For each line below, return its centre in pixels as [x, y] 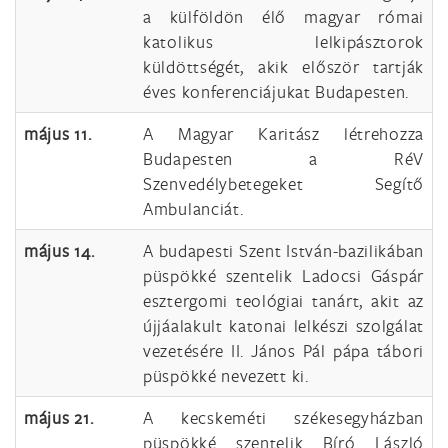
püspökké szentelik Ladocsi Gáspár [283, 275]
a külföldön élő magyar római [283, 16]
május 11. [58, 133]
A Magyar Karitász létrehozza [283, 133]
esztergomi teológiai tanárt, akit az [283, 300]
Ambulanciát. [193, 208]
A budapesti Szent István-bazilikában [283, 250]
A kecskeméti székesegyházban [283, 417]
